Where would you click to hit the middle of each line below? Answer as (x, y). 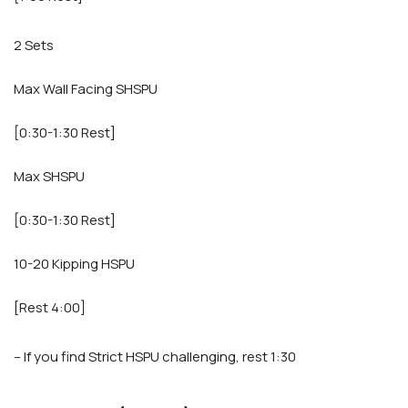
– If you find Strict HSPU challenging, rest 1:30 (155, 357)
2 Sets (34, 46)
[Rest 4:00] (50, 308)
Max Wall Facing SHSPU (86, 89)
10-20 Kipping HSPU (74, 264)
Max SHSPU (49, 177)
